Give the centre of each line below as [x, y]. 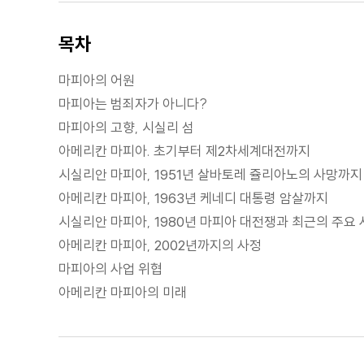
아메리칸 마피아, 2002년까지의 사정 [160, 245]
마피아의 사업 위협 [110, 269]
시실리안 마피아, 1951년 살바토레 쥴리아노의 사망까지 [210, 175]
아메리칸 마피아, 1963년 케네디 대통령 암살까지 [193, 198]
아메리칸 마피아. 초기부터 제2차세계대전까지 [184, 151]
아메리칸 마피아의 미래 [123, 292]
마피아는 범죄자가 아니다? [133, 104]
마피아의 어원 [97, 80]
